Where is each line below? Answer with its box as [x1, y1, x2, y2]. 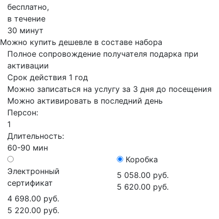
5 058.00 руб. [117, 170, 169, 180]
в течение [7, 14, 45, 23]
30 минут [7, 25, 44, 35]
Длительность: [7, 131, 66, 141]
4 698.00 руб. [7, 194, 59, 203]
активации [7, 61, 49, 70]
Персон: [7, 108, 41, 117]
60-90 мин [7, 143, 48, 153]
